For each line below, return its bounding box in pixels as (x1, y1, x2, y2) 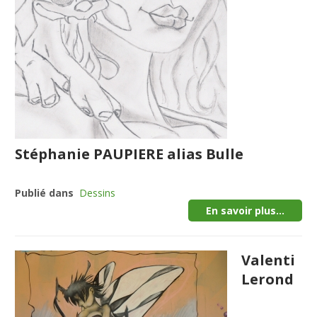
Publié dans (15, 186, 74, 200)
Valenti (241, 250, 296, 270)
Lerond (241, 270, 294, 289)
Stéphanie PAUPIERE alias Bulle (15, 144, 244, 163)
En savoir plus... (205, 204, 284, 217)
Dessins (79, 186, 116, 200)
